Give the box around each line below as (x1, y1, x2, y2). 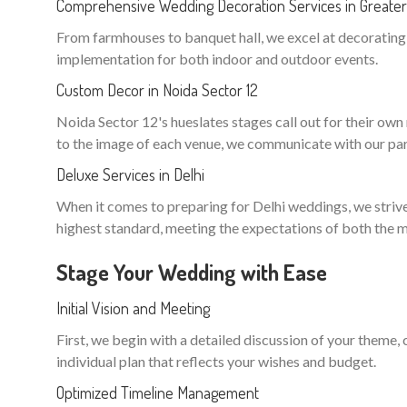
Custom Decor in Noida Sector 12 (56, 80, 258, 100)
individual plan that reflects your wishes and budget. (56, 352, 376, 370)
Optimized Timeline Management (56, 382, 259, 402)
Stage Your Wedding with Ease (56, 258, 327, 286)
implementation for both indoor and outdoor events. (56, 50, 378, 67)
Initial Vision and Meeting (56, 298, 210, 318)
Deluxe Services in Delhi (56, 164, 204, 184)
